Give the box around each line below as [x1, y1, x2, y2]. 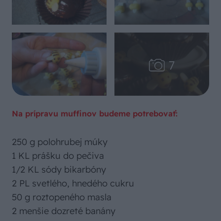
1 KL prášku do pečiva [12, 150, 104, 161]
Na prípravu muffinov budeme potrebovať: [12, 109, 178, 118]
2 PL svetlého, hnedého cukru [12, 178, 134, 189]
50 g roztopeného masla [12, 191, 111, 203]
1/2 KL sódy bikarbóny [12, 164, 106, 175]
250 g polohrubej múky [12, 136, 108, 147]
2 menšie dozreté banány [12, 205, 115, 217]
